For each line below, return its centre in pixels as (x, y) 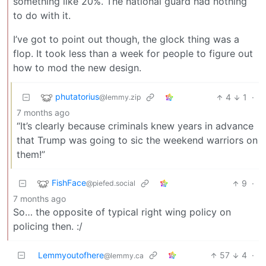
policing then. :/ (48, 227)
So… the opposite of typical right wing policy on (122, 212)
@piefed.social (111, 183)
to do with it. (42, 16)
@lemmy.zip (120, 97)
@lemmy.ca (124, 256)
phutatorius (77, 97)
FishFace (69, 183)
